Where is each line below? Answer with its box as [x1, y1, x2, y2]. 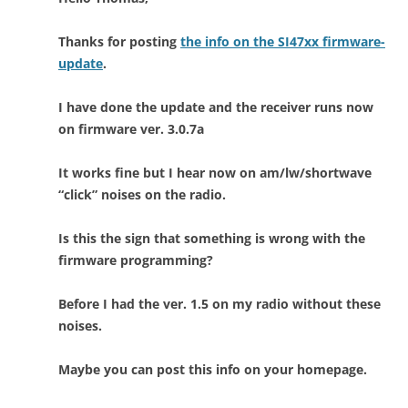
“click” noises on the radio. [58, 185, 226, 203]
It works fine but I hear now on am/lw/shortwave [58, 163, 372, 181]
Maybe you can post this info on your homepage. [58, 360, 367, 378]
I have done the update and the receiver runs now [58, 97, 373, 116]
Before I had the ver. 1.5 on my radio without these [58, 294, 381, 312]
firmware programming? [58, 250, 213, 269]
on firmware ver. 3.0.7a [58, 119, 204, 138]
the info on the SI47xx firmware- [180, 32, 385, 50]
